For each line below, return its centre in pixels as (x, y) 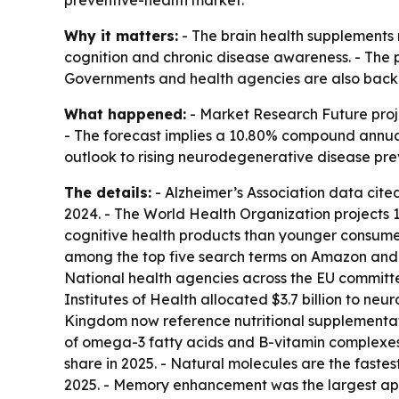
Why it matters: (121, 35)
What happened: (125, 114)
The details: (108, 192)
